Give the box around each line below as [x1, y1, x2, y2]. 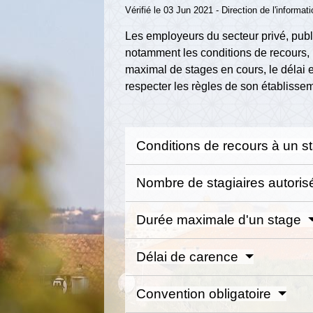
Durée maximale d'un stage [136, 212, 305, 228]
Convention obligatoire [136, 286, 275, 302]
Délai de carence [136, 249, 242, 265]
